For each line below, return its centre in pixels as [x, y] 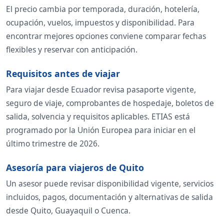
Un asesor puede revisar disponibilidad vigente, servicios [110, 184]
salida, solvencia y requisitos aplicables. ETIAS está [98, 117]
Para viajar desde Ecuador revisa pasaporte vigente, [101, 90]
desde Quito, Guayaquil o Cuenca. [68, 211]
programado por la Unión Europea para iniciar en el [101, 130]
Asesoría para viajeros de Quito [75, 168]
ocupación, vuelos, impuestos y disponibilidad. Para [100, 23]
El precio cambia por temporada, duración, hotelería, [103, 9]
